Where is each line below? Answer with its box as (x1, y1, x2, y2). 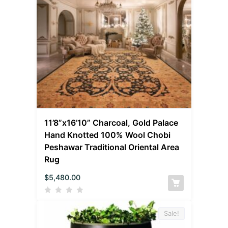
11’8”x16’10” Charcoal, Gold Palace (44, 117, 179, 128)
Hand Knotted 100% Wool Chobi (44, 129, 171, 140)
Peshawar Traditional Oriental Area (44, 141, 180, 152)
